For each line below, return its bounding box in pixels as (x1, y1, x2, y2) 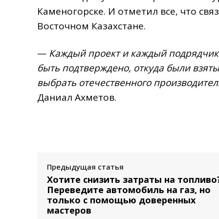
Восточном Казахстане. (37, 19, 146, 32)
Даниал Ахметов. (37, 90, 116, 104)
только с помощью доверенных (47, 194, 196, 206)
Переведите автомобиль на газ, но (47, 183, 211, 196)
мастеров (47, 204, 91, 216)
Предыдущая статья (47, 161, 124, 172)
